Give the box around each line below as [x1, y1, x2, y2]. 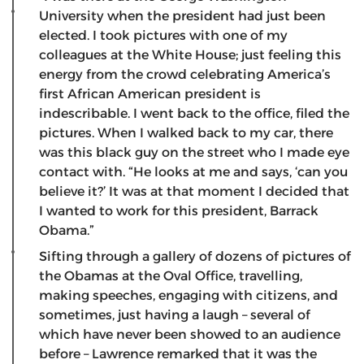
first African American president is [39, 85, 261, 102]
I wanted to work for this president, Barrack [39, 202, 318, 219]
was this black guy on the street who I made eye [39, 144, 349, 160]
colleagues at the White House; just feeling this [39, 46, 341, 63]
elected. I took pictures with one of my [39, 27, 288, 43]
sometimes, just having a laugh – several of [39, 306, 310, 323]
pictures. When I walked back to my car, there [39, 124, 333, 141]
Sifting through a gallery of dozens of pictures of [39, 248, 351, 264]
